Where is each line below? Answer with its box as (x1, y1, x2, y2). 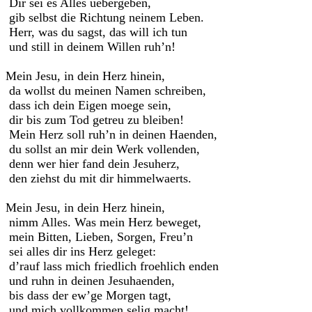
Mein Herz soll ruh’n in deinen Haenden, (6, 127, 217, 141)
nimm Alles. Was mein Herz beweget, (6, 215, 201, 229)
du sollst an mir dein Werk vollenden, (6, 142, 200, 156)
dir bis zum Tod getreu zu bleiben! (6, 113, 184, 127)
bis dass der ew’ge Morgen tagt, (6, 288, 171, 302)
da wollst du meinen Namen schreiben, (6, 84, 206, 97)
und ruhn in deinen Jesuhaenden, (6, 274, 175, 288)
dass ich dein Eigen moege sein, (6, 98, 171, 112)
